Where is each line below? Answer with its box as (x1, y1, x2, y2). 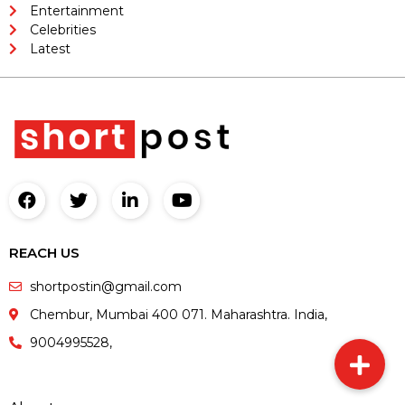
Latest (29, 40, 71, 57)
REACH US (9, 243, 80, 261)
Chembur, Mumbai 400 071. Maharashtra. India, (29, 306, 327, 323)
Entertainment (29, 2, 124, 19)
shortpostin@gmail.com (29, 278, 182, 295)
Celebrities (29, 21, 96, 38)
